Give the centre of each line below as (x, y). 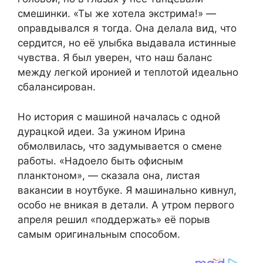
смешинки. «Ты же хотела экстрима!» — (117, 14)
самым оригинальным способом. (99, 234)
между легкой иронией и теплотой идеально (128, 73)
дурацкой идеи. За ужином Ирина (102, 131)
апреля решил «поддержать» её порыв (114, 219)
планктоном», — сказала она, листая (109, 175)
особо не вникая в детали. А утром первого (126, 205)
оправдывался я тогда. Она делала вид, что (127, 28)
